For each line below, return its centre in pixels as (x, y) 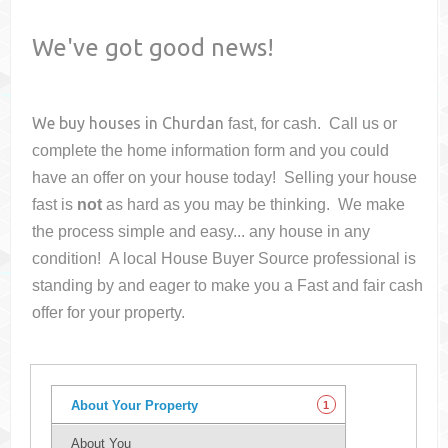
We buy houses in (97, 123)
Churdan (193, 123)
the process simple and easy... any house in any (201, 232)
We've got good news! (153, 47)
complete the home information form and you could (211, 151)
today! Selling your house (325, 178)
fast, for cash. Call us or (313, 124)
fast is (55, 205)
